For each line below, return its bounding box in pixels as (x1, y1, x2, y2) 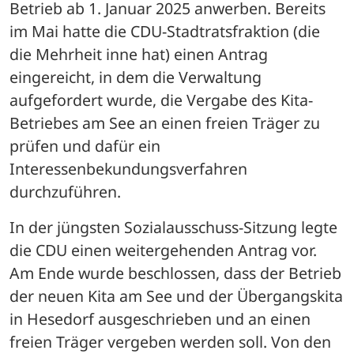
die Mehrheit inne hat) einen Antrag (9, 43, 268, 65)
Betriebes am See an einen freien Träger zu (9, 111, 320, 134)
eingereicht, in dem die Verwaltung (9, 66, 262, 88)
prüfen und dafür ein (9, 134, 160, 156)
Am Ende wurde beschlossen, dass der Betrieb (9, 262, 341, 284)
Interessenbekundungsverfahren (9, 157, 247, 179)
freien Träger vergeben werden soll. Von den (9, 330, 331, 352)
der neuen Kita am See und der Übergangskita (9, 284, 343, 307)
